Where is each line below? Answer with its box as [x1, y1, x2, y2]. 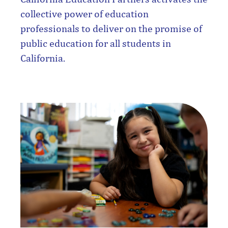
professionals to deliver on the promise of [20, 22, 202, 34]
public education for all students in [20, 37, 171, 49]
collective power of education [20, 8, 149, 19]
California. [20, 52, 65, 64]
